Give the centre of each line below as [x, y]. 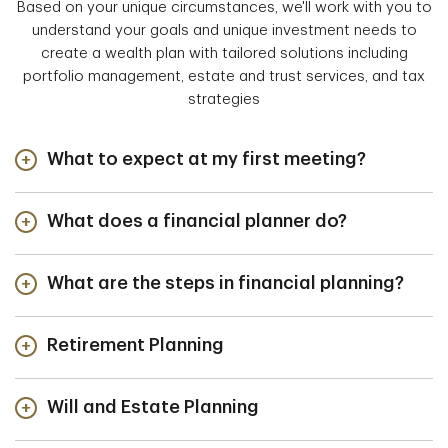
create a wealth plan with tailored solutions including [224, 53]
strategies [224, 99]
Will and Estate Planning [153, 407]
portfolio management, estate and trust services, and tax [224, 76]
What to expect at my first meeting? [206, 159]
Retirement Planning [135, 345]
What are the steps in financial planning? [225, 283]
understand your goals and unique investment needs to [224, 30]
